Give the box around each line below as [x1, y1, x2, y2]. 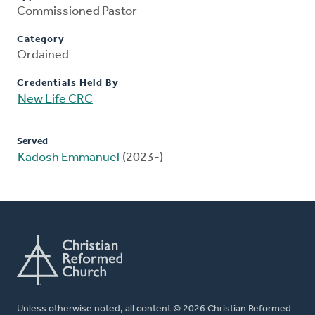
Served [17, 136, 48, 148]
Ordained [17, 49, 69, 63]
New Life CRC [18, 93, 93, 107]
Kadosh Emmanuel [18, 151, 120, 165]
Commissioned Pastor [17, 5, 137, 19]
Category [17, 34, 65, 46]
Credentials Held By [17, 78, 119, 89]
